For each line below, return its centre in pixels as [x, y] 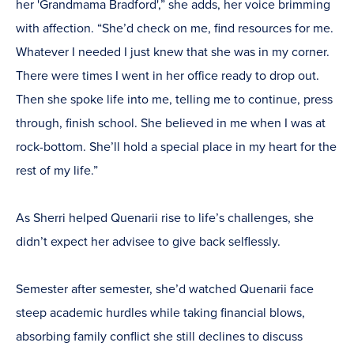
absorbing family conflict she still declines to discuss [159, 337]
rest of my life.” [57, 171]
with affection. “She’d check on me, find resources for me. [175, 29]
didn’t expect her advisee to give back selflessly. [151, 242]
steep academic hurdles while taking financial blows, [160, 313]
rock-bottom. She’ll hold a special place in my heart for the [176, 147]
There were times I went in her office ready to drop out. [168, 76]
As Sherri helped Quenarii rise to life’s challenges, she [165, 218]
